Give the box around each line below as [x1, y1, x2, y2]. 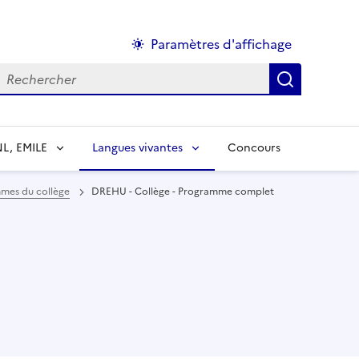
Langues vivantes [92, 139, 183, 156]
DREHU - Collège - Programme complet [91, 184, 274, 199]
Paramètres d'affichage [151, 34, 292, 54]
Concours [228, 139, 280, 156]
